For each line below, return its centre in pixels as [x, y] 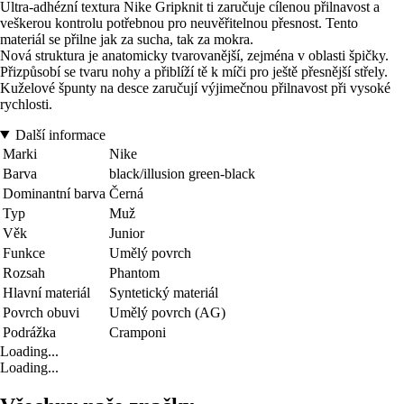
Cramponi [138, 332]
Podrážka [29, 332]
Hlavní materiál [46, 292]
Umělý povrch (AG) [167, 312]
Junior [127, 233]
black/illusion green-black [182, 173]
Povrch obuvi [41, 312]
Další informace [60, 134]
